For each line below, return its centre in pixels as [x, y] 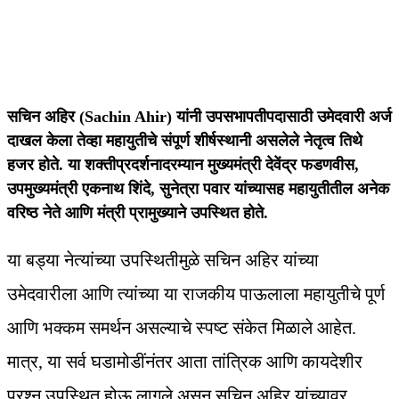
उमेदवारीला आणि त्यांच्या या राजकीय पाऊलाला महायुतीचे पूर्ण [196, 294]
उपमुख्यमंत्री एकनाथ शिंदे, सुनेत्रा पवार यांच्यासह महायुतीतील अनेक [198, 189]
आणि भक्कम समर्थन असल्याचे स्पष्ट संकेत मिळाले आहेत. [182, 328]
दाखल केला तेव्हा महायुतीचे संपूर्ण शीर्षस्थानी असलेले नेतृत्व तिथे [185, 141]
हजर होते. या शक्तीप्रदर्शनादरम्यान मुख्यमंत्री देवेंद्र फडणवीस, [183, 165]
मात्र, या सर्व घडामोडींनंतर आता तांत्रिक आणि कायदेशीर [185, 362]
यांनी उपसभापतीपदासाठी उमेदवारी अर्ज [284, 117]
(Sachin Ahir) [128, 117]
